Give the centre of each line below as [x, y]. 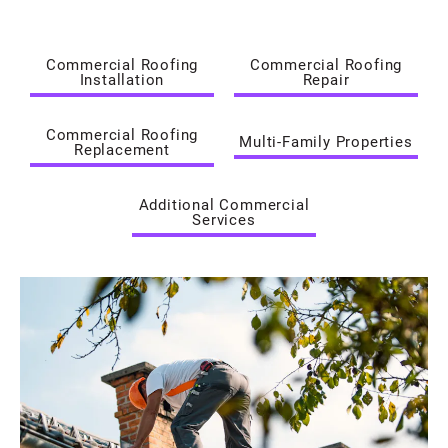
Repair [326, 78]
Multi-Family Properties [326, 141]
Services [224, 218]
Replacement [122, 148]
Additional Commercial [224, 203]
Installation [122, 78]
